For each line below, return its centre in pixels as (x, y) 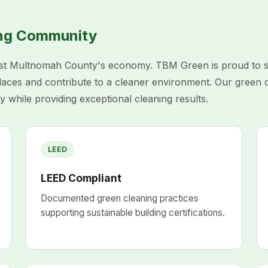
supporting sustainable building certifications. (133, 213)
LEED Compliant (81, 178)
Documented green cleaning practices (119, 198)
